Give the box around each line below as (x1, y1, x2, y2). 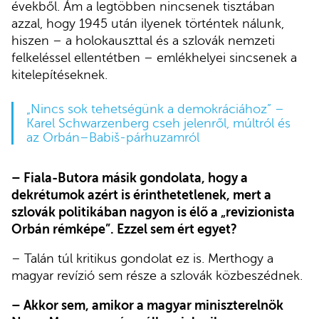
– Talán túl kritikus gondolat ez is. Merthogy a (11, 251, 273, 266)
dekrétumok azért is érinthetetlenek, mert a (11, 187, 271, 202)
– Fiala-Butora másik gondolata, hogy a (11, 170, 248, 185)
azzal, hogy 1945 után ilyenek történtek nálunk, (11, 16, 284, 31)
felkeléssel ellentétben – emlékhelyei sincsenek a (11, 51, 297, 66)
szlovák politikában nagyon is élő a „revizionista (11, 204, 295, 219)
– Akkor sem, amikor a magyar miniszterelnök (11, 298, 283, 313)
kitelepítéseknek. (11, 68, 108, 83)
